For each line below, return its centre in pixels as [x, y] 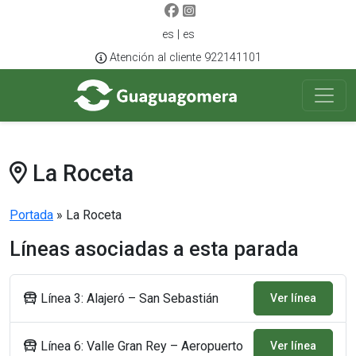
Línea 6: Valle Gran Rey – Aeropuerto [140, 346]
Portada [31, 215]
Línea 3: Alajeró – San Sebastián [128, 298]
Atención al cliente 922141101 [185, 58]
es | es [178, 35]
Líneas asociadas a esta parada [154, 249]
